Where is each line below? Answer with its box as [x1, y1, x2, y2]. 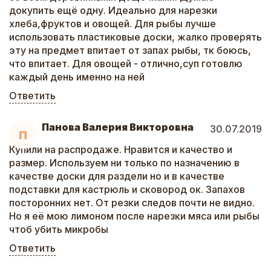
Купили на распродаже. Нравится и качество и [9, 143, 232, 155]
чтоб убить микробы [9, 223, 108, 235]
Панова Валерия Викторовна [42, 121, 194, 133]
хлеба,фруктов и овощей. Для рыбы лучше [9, 18, 216, 30]
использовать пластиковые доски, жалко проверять [9, 31, 262, 43]
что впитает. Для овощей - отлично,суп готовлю [9, 57, 243, 70]
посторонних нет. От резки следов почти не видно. [9, 197, 255, 209]
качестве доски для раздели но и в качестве [9, 170, 224, 182]
